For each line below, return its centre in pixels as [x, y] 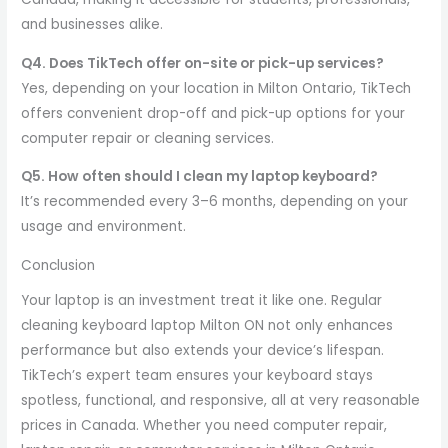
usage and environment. [104, 227]
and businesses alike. [92, 24]
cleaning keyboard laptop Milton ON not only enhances [207, 325]
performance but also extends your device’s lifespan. [203, 350]
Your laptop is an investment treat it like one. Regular [202, 300]
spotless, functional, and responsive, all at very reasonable [221, 400]
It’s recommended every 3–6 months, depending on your [215, 202]
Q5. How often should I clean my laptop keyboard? [200, 177]
